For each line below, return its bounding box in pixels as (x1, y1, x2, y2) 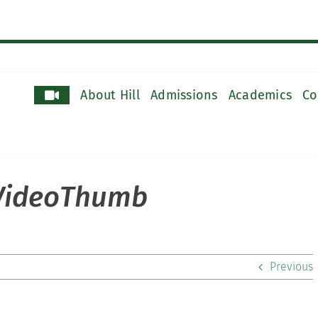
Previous (270, 260, 313, 273)
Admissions (150, 87, 218, 103)
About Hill (80, 87, 141, 103)
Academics (228, 87, 292, 103)
